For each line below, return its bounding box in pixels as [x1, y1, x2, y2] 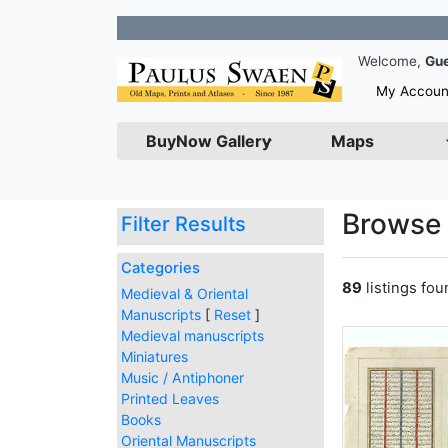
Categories [121, 259, 200, 277]
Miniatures [121, 348, 188, 365]
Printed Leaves [121, 390, 219, 407]
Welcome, [358, 53, 425, 69]
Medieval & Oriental [121, 285, 248, 302]
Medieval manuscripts [121, 327, 264, 344]
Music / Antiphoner [121, 369, 244, 386]
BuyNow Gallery [146, 131, 271, 151]
